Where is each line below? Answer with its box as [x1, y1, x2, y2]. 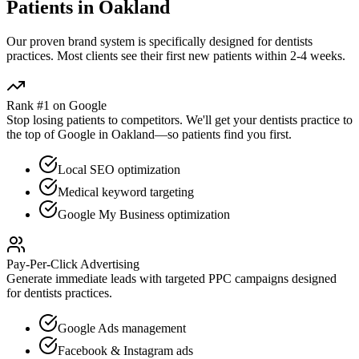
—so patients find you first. [155, 127, 292, 141]
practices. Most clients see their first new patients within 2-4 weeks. [6, 48, 345, 63]
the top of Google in [6, 127, 111, 141]
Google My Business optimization [58, 207, 230, 221]
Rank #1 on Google [6, 98, 107, 112]
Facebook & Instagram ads [58, 343, 193, 357]
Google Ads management [58, 321, 186, 335]
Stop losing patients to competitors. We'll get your [6, 112, 260, 127]
